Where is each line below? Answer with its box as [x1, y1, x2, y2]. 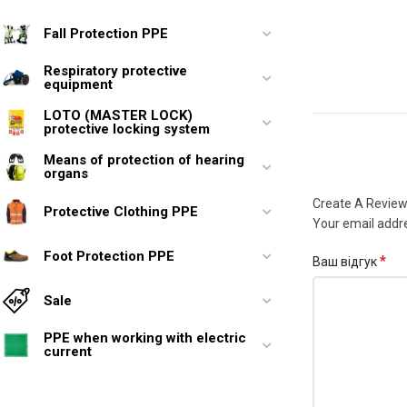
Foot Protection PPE [44, 247, 174, 264]
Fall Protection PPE [44, 25, 168, 42]
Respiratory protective [44, 63, 187, 79]
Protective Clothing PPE [44, 203, 198, 220]
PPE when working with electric [44, 330, 246, 346]
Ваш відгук [312, 254, 380, 269]
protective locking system [44, 121, 210, 137]
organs [44, 165, 88, 182]
